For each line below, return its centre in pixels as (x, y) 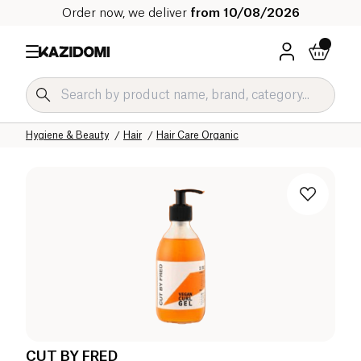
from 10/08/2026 (245, 13)
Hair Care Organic (197, 135)
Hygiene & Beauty (67, 135)
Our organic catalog (115, 122)
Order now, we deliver (126, 13)
